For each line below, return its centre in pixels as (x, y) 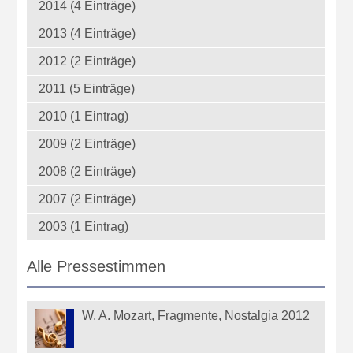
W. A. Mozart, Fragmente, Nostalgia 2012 (196, 316)
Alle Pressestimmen (97, 266)
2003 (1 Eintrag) (84, 227)
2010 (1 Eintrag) (84, 117)
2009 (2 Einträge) (87, 144)
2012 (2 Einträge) (87, 61)
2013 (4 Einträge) (87, 34)
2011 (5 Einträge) (87, 89)
